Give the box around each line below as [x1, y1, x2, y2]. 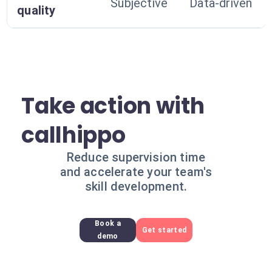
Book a [94, 219, 121, 228]
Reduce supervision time [66, 150, 206, 165]
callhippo [21, 120, 126, 151]
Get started [141, 225, 187, 234]
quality [17, 3, 56, 18]
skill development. [84, 179, 188, 194]
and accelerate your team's [59, 165, 212, 179]
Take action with [21, 90, 205, 121]
